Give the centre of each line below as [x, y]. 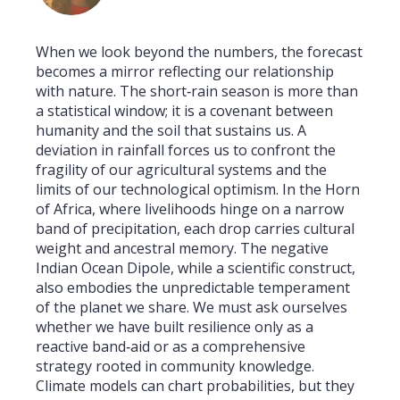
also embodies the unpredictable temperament [193, 288]
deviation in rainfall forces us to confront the [186, 150]
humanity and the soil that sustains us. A [171, 131]
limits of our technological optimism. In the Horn [198, 190]
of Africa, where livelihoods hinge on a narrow [190, 209]
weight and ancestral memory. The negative [182, 249]
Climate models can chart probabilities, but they [195, 386]
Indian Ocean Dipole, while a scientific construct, [196, 268]
